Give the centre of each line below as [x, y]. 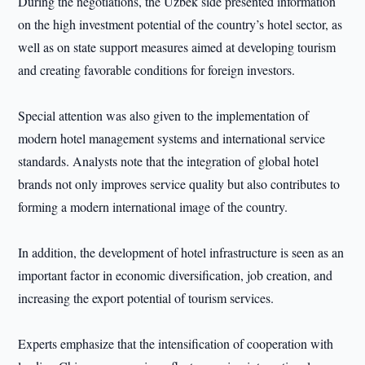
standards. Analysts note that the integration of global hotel [169, 161]
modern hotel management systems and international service [172, 138]
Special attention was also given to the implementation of [164, 115]
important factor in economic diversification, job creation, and [176, 275]
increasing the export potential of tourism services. [146, 298]
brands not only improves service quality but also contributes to [179, 184]
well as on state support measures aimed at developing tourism [177, 47]
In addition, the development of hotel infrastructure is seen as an [181, 252]
